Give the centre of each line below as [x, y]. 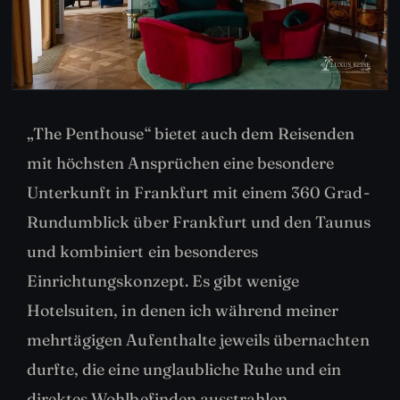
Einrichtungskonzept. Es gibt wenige [163, 280]
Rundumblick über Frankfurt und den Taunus [199, 221]
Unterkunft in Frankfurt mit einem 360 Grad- [198, 192]
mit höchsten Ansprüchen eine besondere [181, 162]
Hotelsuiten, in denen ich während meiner [183, 310]
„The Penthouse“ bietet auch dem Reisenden [191, 133]
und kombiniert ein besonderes [143, 251]
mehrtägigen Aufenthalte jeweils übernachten [198, 339]
